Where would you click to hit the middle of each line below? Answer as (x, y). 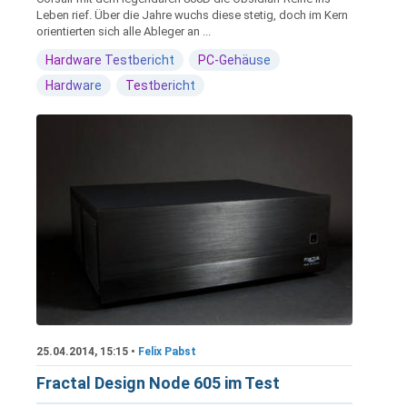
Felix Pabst (167, 352)
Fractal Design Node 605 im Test (158, 383)
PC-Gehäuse (234, 60)
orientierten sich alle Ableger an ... (124, 32)
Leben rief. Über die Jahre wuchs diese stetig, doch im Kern (192, 15)
